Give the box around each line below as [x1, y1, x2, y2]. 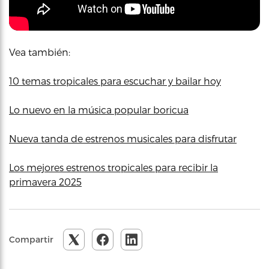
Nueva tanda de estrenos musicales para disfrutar [9, 133, 237, 144]
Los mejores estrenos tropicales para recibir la [9, 162, 218, 173]
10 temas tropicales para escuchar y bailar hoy [9, 75, 221, 86]
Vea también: [9, 46, 70, 58]
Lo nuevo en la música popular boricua [9, 104, 189, 115]
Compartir [9, 234, 53, 244]
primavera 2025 [9, 176, 82, 187]
